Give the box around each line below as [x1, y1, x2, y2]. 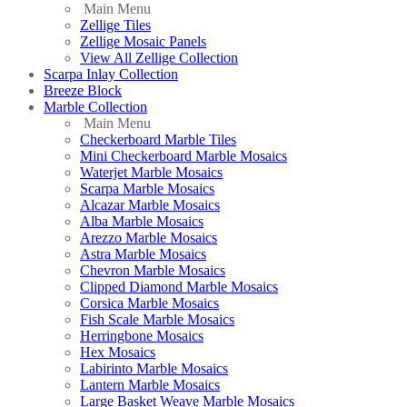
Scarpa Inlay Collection [44, 65, 178, 82]
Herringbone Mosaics [80, 327, 203, 343]
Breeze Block [44, 82, 122, 98]
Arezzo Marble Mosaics [80, 229, 217, 245]
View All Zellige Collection [80, 49, 238, 65]
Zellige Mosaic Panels [80, 33, 206, 49]
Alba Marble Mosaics [80, 213, 203, 229]
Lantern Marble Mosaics [80, 376, 220, 392]
